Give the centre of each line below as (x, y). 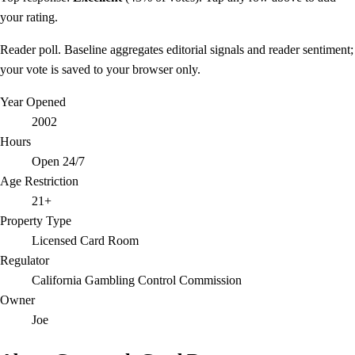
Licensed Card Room (85, 241)
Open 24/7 (58, 162)
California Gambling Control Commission (137, 281)
